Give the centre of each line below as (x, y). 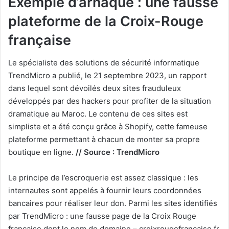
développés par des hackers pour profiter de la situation (110, 101)
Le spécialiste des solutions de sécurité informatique (104, 63)
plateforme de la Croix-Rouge (106, 21)
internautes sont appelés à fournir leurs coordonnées (105, 191)
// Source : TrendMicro (118, 152)
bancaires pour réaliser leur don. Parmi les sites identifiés (113, 203)
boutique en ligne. (42, 152)
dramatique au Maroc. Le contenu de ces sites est (98, 114)
